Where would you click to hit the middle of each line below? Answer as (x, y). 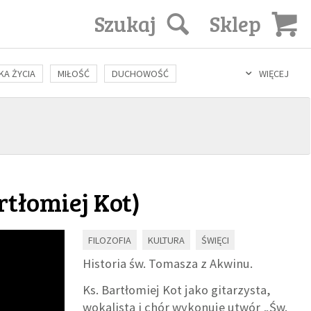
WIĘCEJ (274, 74)
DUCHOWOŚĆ (140, 74)
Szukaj (125, 24)
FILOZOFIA (110, 241)
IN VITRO (222, 101)
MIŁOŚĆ (73, 74)
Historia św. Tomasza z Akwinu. (168, 264)
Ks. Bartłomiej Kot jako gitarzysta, (177, 290)
